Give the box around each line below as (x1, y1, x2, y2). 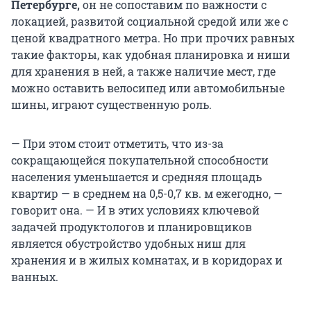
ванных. (11, 269, 58, 285)
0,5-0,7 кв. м (149, 186, 213, 201)
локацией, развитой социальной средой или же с (11, 14, 288, 29)
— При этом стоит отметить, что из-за (11, 136, 224, 151)
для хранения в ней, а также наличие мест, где (11, 64, 276, 79)
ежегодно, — (213, 186, 283, 201)
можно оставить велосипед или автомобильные (11, 81, 285, 96)
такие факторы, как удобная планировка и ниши (11, 47, 290, 62)
